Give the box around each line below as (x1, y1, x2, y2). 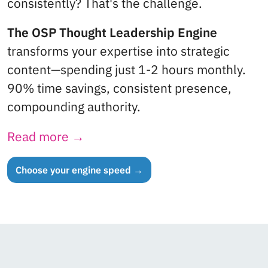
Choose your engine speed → (16, 163, 143, 176)
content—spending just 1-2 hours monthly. (7, 62, 246, 78)
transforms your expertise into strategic (7, 43, 230, 60)
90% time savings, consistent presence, (7, 80, 232, 97)
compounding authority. (7, 99, 141, 115)
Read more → (7, 128, 87, 145)
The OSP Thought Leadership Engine (7, 25, 217, 41)
